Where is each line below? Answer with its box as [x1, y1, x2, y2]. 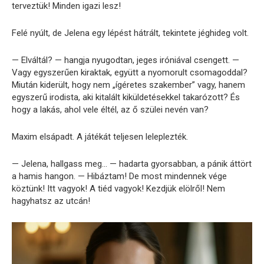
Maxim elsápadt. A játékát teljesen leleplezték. [12, 131, 188, 142]
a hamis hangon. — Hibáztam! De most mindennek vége [12, 170, 227, 181]
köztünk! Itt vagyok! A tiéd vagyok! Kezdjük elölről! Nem [12, 183, 225, 194]
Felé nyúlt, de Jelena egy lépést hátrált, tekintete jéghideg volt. [12, 27, 249, 38]
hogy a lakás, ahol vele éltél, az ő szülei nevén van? [12, 104, 209, 115]
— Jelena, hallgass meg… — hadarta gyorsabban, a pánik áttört [12, 158, 252, 169]
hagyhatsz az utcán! [12, 195, 90, 206]
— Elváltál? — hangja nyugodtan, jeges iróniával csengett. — [12, 54, 239, 65]
